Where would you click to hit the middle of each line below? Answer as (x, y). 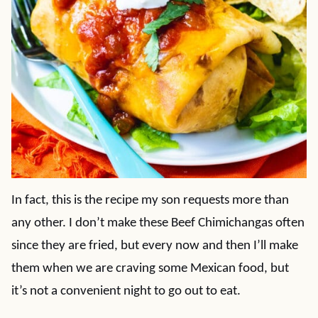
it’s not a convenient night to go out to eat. (126, 291)
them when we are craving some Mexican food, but (150, 269)
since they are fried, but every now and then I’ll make (155, 246)
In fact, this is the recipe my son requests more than (150, 201)
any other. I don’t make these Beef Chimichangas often (158, 223)
